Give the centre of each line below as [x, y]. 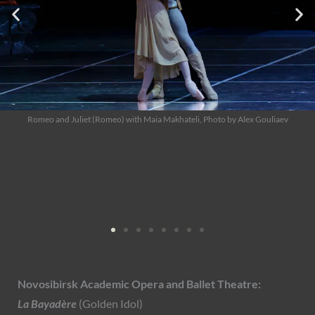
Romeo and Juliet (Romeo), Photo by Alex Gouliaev [157, 211]
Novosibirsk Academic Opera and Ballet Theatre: [139, 284]
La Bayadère [48, 304]
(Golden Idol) [111, 304]
